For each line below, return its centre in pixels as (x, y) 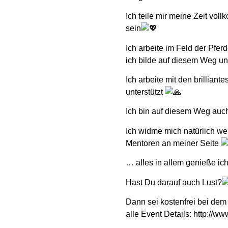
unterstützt (145, 92)
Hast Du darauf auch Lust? (174, 182)
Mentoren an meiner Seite (173, 143)
